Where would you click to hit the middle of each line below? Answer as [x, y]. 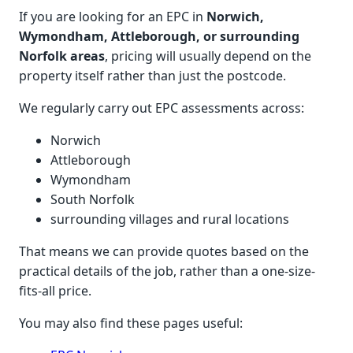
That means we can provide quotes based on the [164, 252]
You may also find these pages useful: [131, 323]
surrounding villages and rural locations [170, 219]
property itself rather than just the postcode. [152, 76]
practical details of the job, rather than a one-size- [167, 271]
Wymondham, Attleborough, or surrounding [159, 37]
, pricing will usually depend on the [208, 56]
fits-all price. [55, 291]
